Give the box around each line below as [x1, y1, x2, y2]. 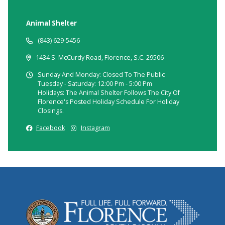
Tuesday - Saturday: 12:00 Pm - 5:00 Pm [37, 79, 152, 88]
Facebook [36, 124, 65, 133]
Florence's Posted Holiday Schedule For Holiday [37, 97, 179, 106]
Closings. [37, 106, 64, 116]
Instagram [80, 124, 110, 133]
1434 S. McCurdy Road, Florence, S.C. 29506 [35, 53, 164, 62]
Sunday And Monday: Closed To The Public [37, 70, 165, 79]
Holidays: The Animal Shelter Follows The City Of [37, 88, 180, 97]
